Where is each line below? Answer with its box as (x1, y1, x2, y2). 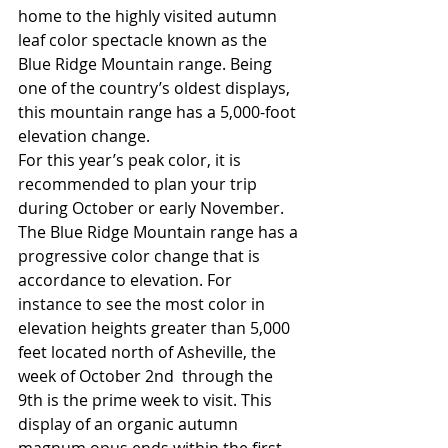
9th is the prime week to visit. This (18, 389, 276, 412)
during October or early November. (18, 197, 288, 220)
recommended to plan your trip (18, 173, 261, 196)
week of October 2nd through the (18, 365, 277, 388)
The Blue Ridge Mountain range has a (18, 221, 302, 244)
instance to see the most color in (18, 293, 269, 316)
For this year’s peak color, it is (18, 149, 245, 172)
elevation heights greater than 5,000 (18, 317, 294, 340)
